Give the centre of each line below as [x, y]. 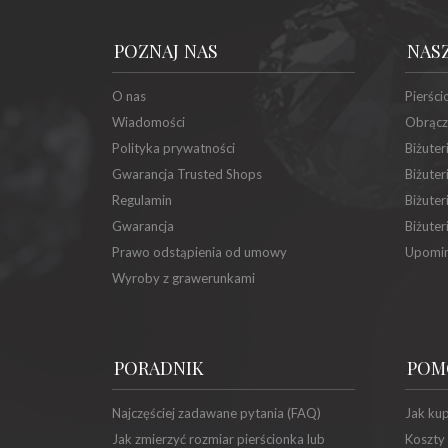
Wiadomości [148, 122]
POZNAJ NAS [166, 50]
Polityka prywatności [173, 148]
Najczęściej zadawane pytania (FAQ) [216, 413]
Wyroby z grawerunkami [183, 278]
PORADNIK [159, 367]
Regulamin [142, 200]
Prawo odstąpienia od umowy [199, 252]
